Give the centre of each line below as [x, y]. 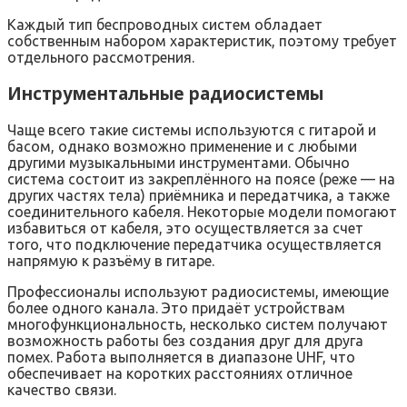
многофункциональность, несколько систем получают [198, 324]
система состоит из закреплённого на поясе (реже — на [201, 179]
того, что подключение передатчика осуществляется [194, 244]
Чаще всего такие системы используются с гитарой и [192, 129]
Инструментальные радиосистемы [165, 94]
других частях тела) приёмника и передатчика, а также [199, 195]
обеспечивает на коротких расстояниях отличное [180, 373]
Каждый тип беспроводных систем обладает [165, 24]
